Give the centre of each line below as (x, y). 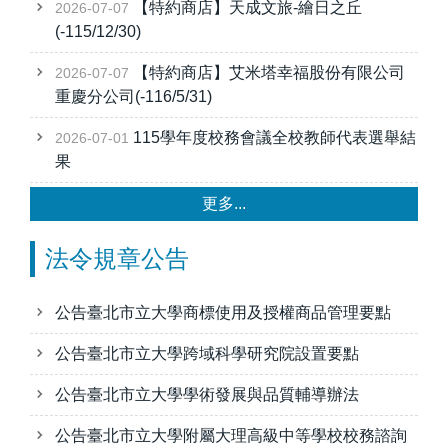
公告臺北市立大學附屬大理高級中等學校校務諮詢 (231, 435)
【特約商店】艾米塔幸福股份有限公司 (269, 72)
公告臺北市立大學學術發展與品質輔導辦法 (207, 394)
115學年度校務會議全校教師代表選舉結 (274, 137)
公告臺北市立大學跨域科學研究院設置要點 (207, 353)
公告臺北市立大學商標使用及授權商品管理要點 (223, 312)
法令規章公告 (117, 258)
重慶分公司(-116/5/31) (133, 96)
